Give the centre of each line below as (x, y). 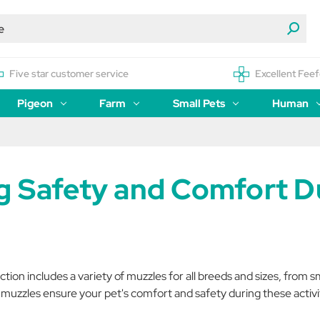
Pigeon (35, 104)
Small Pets (199, 104)
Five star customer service (69, 74)
